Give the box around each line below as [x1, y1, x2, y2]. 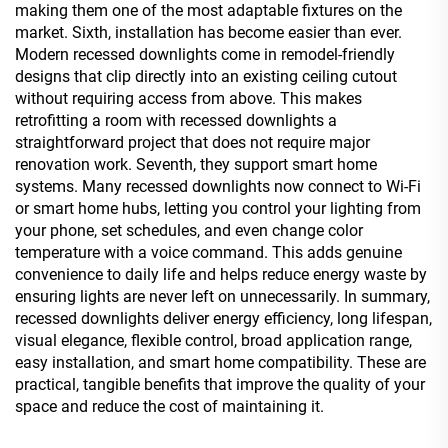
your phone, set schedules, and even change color [15, 220, 363, 240]
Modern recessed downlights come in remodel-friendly [15, 44, 395, 64]
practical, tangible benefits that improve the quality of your [15, 374, 425, 394]
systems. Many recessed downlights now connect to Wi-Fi [15, 176, 421, 196]
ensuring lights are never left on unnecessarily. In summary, [15, 286, 430, 306]
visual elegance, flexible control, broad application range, [15, 330, 412, 350]
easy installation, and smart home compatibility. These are [15, 352, 426, 372]
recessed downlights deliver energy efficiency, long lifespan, [15, 308, 432, 328]
